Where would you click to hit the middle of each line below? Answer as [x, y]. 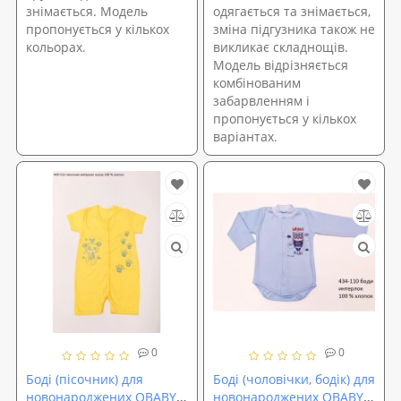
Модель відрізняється [281, 64]
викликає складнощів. [281, 47]
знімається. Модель [87, 11]
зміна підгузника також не [294, 29]
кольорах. [56, 47]
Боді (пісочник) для [85, 379]
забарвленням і [261, 100]
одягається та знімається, [292, 11]
